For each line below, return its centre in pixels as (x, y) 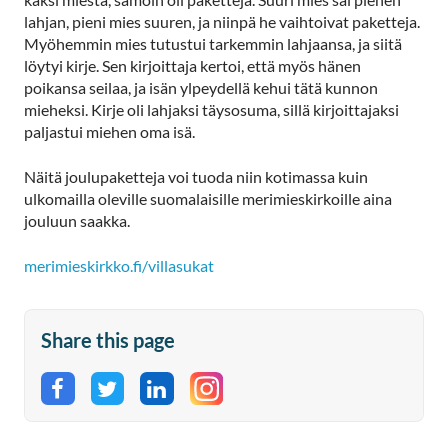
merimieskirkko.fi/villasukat (119, 265)
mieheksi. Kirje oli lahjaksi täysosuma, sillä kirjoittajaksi (211, 110)
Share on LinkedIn (241, 403)
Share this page (108, 339)
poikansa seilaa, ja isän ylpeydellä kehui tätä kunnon (201, 88)
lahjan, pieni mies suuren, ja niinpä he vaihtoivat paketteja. (222, 22)
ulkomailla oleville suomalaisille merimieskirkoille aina (208, 198)
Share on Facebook (147, 403)
